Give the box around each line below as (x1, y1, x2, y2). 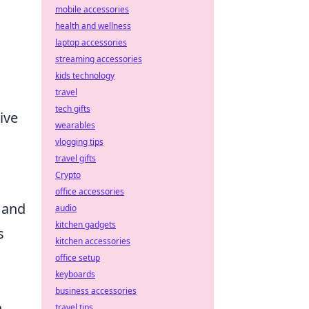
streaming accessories (55, 53, 142, 65)
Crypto (55, 169, 81, 181)
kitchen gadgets (55, 219, 116, 230)
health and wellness (55, 20, 131, 32)
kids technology (55, 70, 114, 81)
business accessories (55, 285, 137, 297)
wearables (55, 119, 95, 131)
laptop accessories (55, 37, 127, 48)
